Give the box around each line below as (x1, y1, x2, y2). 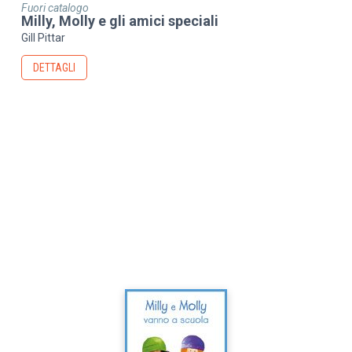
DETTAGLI (33, 61, 76, 75)
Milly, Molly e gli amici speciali (21, 12, 219, 29)
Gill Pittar (21, 31, 66, 45)
